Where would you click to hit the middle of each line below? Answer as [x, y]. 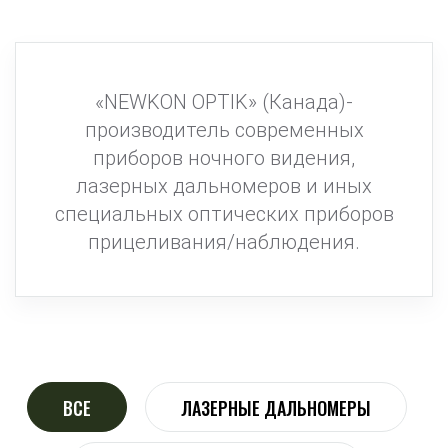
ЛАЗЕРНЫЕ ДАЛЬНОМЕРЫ [275, 408]
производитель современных [224, 130]
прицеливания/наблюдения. [224, 242]
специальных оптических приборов [224, 214]
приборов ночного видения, [224, 158]
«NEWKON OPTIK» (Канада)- [224, 102]
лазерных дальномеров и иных [224, 186]
